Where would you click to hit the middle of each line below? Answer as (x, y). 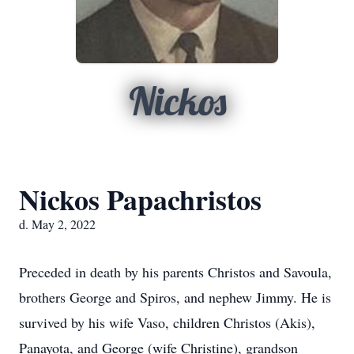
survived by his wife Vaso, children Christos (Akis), (167, 322)
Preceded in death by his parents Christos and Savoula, (175, 272)
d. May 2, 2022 (57, 224)
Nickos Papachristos (140, 199)
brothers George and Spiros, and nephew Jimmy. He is (175, 297)
